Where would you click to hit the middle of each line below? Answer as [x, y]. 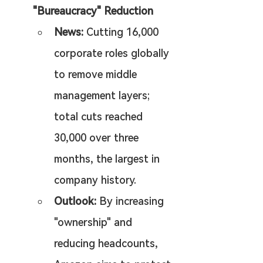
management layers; [103, 95]
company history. [95, 180]
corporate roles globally [113, 53]
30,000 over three [98, 138]
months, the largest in [108, 159]
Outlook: [75, 201]
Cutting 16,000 [122, 32]
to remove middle [97, 74]
